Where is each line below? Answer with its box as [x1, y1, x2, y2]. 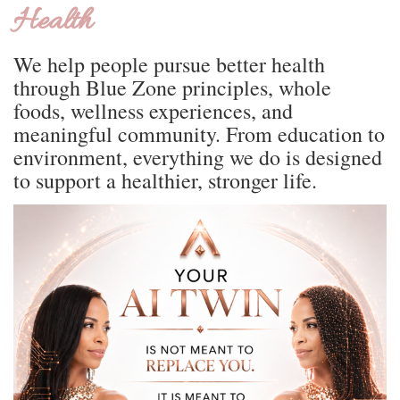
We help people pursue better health [13, 50, 325, 79]
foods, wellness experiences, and [13, 96, 293, 126]
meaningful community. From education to [13, 120, 385, 149]
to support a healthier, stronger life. [13, 166, 317, 196]
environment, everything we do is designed [13, 143, 382, 172]
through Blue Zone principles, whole [13, 73, 331, 103]
